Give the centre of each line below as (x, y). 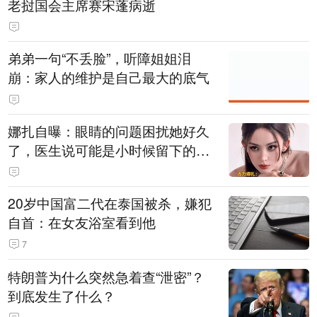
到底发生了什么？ (62, 295)
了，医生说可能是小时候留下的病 (109, 150)
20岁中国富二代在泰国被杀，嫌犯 (110, 203)
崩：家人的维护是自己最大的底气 (109, 77)
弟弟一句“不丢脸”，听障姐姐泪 (100, 58)
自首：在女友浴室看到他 (82, 223)
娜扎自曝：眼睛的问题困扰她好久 (109, 131)
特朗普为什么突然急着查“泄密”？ (106, 276)
